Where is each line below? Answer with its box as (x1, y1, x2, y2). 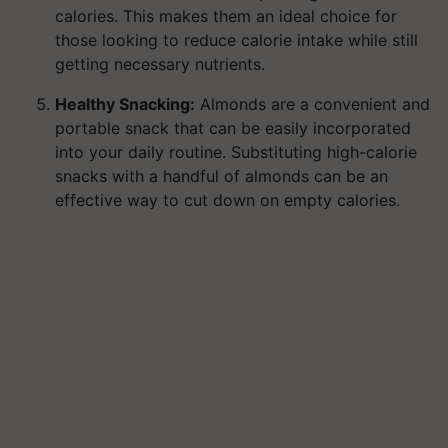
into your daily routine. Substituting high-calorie (55, 142, 417, 162)
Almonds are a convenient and (195, 94, 430, 114)
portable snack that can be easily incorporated (55, 118, 411, 138)
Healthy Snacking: (55, 94, 195, 114)
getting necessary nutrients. (55, 54, 265, 74)
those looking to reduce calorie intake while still (55, 30, 418, 50)
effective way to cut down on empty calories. (55, 190, 400, 210)
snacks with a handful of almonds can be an (55, 166, 388, 186)
